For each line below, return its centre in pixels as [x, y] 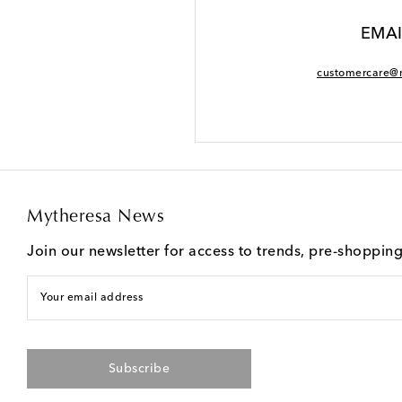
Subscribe [139, 369]
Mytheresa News [96, 217]
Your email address [92, 298]
